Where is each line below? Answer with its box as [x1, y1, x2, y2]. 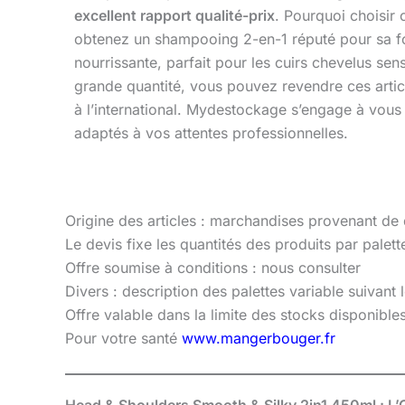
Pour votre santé [65, 329, 182, 348]
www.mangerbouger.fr [182, 329, 335, 348]
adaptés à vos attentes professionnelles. [74, 124, 348, 143]
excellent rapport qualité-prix [74, 6, 275, 25]
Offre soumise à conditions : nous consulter [65, 259, 361, 278]
